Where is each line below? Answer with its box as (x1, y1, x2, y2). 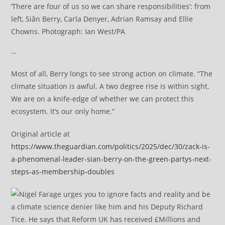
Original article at (11, 129, 70, 139)
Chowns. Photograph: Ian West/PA (11, 27, 126, 37)
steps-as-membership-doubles (11, 167, 115, 177)
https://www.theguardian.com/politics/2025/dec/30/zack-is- (11, 142, 210, 152)
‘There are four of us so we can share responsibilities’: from (11, 2, 211, 12)
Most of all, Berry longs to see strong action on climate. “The (11, 69, 213, 79)
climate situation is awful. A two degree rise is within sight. (11, 81, 210, 91)
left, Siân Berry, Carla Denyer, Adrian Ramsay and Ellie (11, 14, 193, 24)
